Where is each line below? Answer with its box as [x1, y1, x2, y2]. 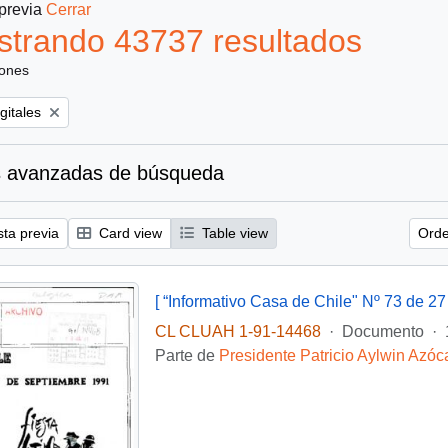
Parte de [154, 347, 219, 364]
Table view [198, 225, 268, 241]
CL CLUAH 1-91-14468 [154, 323, 321, 340]
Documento [341, 323, 424, 340]
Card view [95, 225, 162, 241]
